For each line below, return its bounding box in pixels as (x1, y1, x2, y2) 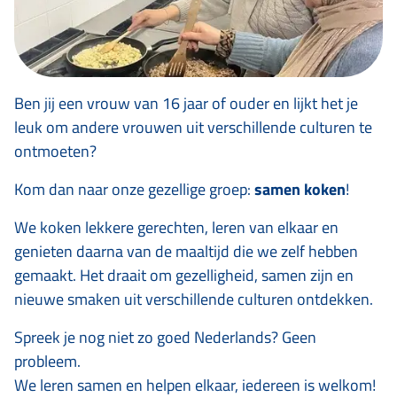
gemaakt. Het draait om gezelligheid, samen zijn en (14, 263, 354, 288)
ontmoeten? (14, 139, 100, 164)
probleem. (14, 349, 81, 374)
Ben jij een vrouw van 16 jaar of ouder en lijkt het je (14, 91, 358, 116)
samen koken (254, 177, 346, 202)
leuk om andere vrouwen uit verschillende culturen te (14, 115, 372, 140)
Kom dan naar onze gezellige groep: (14, 177, 254, 202)
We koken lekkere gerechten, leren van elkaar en (14, 215, 339, 240)
